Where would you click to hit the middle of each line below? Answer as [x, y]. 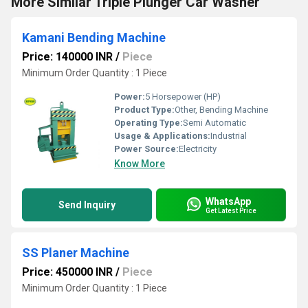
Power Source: [146, 149]
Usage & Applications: [162, 136]
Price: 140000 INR [67, 57]
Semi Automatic [214, 123]
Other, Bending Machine [221, 110]
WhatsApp [228, 201]
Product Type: [144, 110]
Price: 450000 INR [67, 272]
